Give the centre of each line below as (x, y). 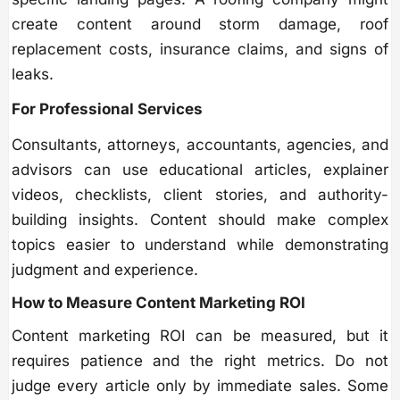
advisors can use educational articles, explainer (200, 169)
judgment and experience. (105, 269)
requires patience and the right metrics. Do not (200, 360)
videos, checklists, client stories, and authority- (200, 194)
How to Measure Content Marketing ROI (158, 302)
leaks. (33, 74)
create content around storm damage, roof (200, 24)
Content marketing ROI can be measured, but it (200, 335)
